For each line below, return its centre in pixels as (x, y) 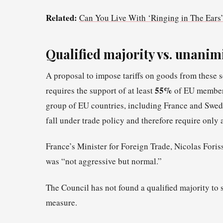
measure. (61, 202)
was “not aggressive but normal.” (104, 161)
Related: (61, 17)
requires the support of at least (100, 91)
